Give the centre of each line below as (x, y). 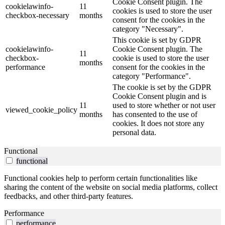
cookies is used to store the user (162, 11)
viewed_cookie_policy (41, 110)
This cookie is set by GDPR (157, 40)
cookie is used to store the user (161, 58)
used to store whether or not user (164, 105)
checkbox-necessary (37, 16)
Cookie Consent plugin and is (159, 96)
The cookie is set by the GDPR (162, 87)
